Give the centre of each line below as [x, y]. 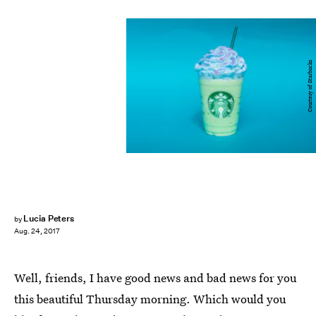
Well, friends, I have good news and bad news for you [155, 278]
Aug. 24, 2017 [37, 231]
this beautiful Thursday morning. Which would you [150, 299]
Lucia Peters [49, 218]
